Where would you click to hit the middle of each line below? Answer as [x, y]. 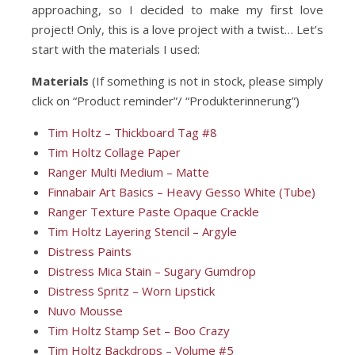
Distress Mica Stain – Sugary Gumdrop [152, 271]
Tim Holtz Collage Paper [114, 152]
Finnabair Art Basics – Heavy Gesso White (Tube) [181, 192]
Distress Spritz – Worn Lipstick [131, 291]
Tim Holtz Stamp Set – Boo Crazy [139, 330]
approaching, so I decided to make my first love [177, 10]
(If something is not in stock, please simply [206, 81]
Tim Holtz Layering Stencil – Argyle [142, 231]
